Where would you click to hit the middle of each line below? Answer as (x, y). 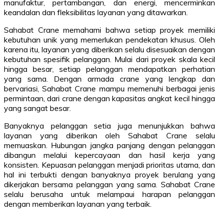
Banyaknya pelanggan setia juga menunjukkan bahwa (109, 125)
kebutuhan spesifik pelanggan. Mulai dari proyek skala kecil (109, 59)
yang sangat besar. (37, 108)
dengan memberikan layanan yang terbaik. (78, 204)
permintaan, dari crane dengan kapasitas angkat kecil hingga (109, 98)
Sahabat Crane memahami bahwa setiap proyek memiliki (109, 30)
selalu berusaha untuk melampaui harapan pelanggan (109, 194)
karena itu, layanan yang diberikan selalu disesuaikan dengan (109, 49)
